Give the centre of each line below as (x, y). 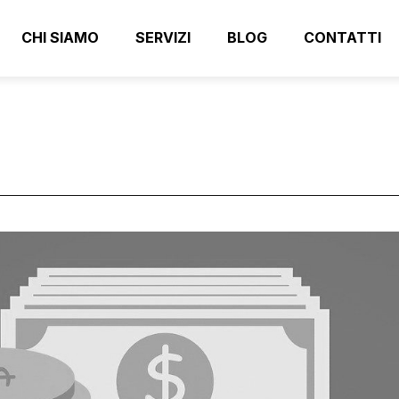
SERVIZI (163, 37)
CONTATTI (342, 37)
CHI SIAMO (60, 37)
